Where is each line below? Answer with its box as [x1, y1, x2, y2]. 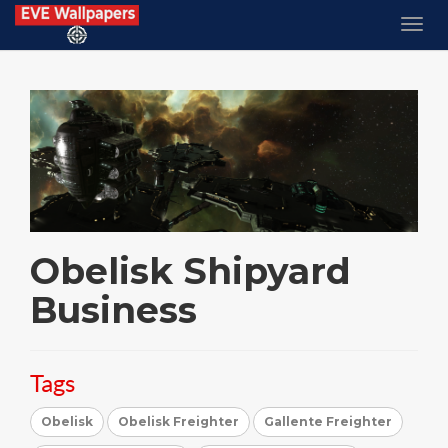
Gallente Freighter [264, 413, 392, 429]
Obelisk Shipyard [30, 248, 351, 293]
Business [30, 287, 197, 332]
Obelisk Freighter [118, 413, 239, 429]
